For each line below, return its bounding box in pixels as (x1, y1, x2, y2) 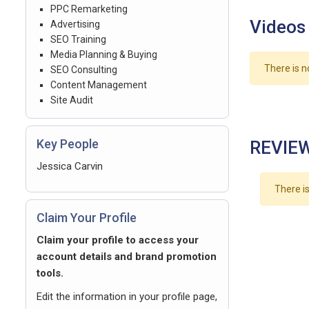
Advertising (50, 19, 100, 30)
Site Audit (50, 94, 93, 106)
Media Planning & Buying (50, 49, 157, 60)
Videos (250, 17, 306, 37)
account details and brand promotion (37, 250, 217, 263)
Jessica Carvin (37, 160, 103, 172)
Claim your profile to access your (37, 234, 199, 246)
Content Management (50, 79, 147, 90)
